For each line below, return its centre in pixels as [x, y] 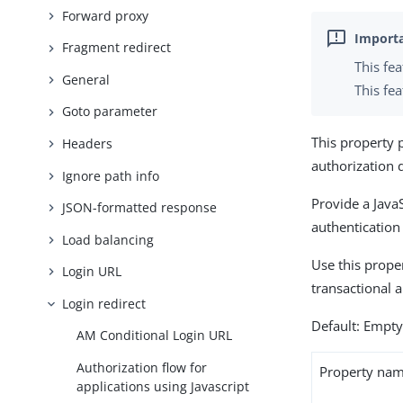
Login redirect [104, 303]
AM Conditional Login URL [155, 336]
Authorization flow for [142, 367]
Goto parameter [110, 112]
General [86, 79]
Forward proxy [106, 15]
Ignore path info [111, 175]
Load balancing [108, 239]
